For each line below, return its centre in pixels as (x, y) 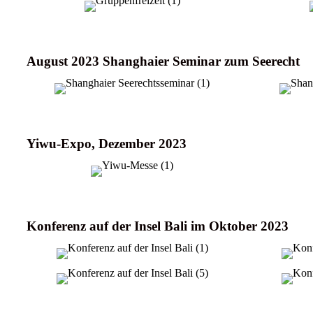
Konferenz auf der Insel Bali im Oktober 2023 (158, 226)
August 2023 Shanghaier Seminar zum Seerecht (163, 61)
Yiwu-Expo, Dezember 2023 (107, 143)
